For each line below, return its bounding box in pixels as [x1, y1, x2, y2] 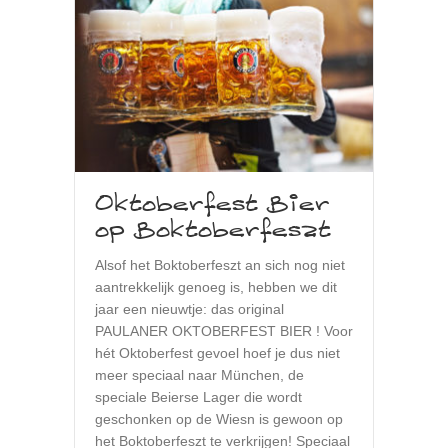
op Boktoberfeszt [95, 214, 331, 249]
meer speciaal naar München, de [95, 367, 304, 384]
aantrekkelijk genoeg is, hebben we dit [95, 279, 337, 296]
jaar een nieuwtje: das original [95, 301, 284, 318]
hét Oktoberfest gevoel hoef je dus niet [95, 345, 340, 362]
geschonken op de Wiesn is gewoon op [95, 411, 343, 428]
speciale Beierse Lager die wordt [95, 389, 302, 406]
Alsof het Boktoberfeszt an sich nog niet [95, 257, 345, 274]
